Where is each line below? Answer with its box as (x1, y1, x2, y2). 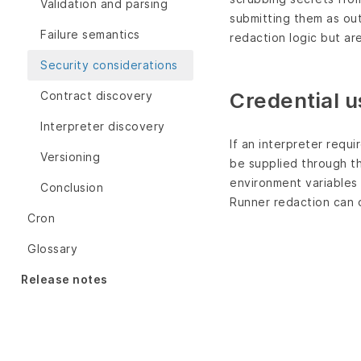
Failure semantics (40, 27, 140, 42)
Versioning (40, 150, 100, 164)
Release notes (21, 272, 108, 287)
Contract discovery (40, 89, 152, 103)
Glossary (27, 242, 77, 256)
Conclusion (40, 180, 103, 195)
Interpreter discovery (40, 119, 165, 134)
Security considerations (40, 58, 178, 73)
